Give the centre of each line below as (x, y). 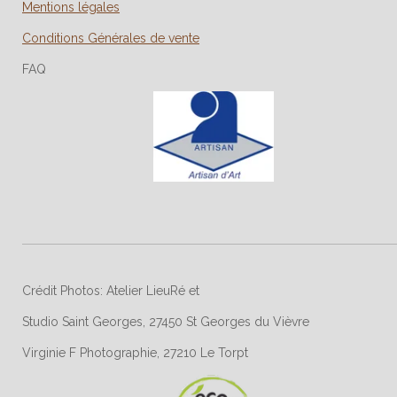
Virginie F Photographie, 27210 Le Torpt (135, 352)
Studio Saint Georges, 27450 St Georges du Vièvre (166, 321)
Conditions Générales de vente (111, 39)
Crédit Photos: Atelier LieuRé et (111, 290)
